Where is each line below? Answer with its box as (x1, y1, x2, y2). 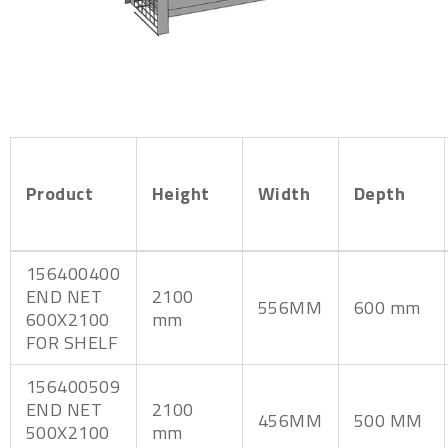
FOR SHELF (26, 328, 119, 356)
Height (152, 179, 210, 207)
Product (26, 179, 94, 207)
